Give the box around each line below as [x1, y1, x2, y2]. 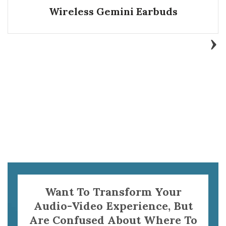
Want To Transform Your [44, 184, 182, 199]
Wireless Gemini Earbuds [48, 5, 178, 18]
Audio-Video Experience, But [33, 198, 193, 213]
